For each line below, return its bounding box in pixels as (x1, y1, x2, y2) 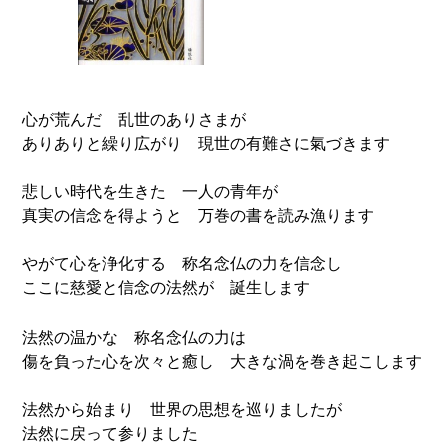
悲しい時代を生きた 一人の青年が (22, 180, 279, 203)
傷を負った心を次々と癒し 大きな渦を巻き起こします (22, 350, 423, 373)
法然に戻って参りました (22, 422, 199, 445)
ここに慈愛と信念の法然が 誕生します (22, 276, 311, 299)
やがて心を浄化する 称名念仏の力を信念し (22, 252, 343, 275)
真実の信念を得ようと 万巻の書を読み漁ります (22, 204, 375, 227)
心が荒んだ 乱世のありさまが (22, 108, 247, 131)
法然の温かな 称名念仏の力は (22, 326, 247, 349)
